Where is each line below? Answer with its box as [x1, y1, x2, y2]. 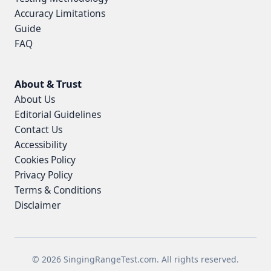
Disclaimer [15, 198, 60, 212]
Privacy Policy [15, 168, 73, 182]
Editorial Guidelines [15, 108, 101, 122]
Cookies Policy [15, 153, 76, 167]
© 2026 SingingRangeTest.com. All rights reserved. [32, 253, 239, 266]
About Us [15, 93, 55, 106]
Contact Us [15, 123, 62, 137]
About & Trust [15, 77, 82, 91]
